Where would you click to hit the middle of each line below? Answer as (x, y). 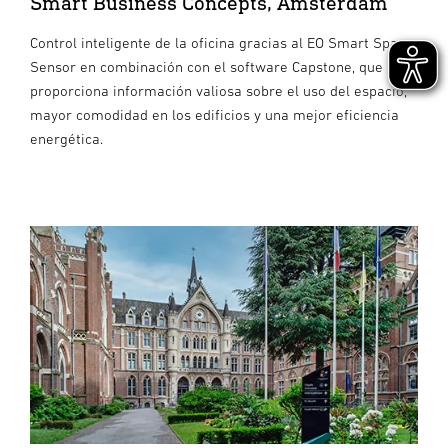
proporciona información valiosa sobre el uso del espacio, (218, 90)
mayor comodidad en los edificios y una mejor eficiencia (214, 114)
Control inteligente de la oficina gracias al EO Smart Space (221, 42)
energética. (66, 138)
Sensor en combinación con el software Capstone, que (206, 66)
